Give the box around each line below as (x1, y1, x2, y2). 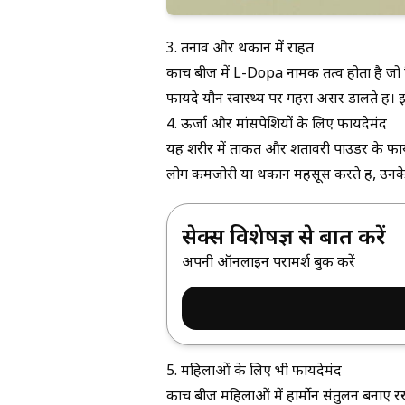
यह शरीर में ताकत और (166, 140, 290, 160)
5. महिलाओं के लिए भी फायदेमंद (166, 363, 345, 382)
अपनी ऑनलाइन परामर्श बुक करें (182, 253, 355, 273)
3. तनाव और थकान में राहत (166, 39, 317, 59)
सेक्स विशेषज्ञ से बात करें (182, 223, 386, 253)
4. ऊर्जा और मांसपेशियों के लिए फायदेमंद (166, 115, 387, 135)
